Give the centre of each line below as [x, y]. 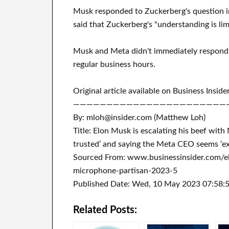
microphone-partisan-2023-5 [125, 171]
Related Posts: [105, 210]
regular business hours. [114, 64]
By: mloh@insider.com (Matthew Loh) [139, 118]
